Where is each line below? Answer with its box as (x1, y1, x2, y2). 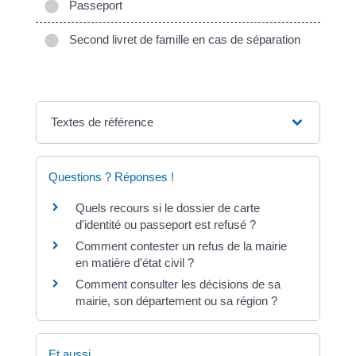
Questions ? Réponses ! (48, 170, 174, 184)
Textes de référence (51, 115, 154, 130)
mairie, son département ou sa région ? (75, 294, 277, 308)
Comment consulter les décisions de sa (75, 277, 281, 292)
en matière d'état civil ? (75, 256, 194, 270)
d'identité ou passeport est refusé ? (75, 218, 256, 232)
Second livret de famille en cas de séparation (62, 33, 300, 47)
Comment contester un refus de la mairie (75, 239, 287, 253)
